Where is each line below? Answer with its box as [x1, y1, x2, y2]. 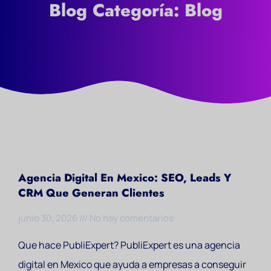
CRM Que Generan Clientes [18, 185, 165, 201]
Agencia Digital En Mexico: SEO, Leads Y [18, 170, 231, 186]
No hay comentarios [88, 212, 174, 224]
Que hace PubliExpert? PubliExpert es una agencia [18, 238, 240, 252]
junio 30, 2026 [18, 212, 79, 224]
